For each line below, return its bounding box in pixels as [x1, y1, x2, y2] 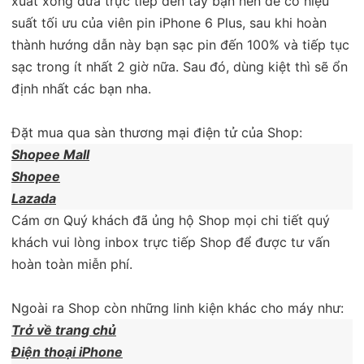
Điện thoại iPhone [11, 343, 123, 360]
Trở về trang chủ [11, 321, 116, 338]
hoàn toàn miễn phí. [11, 255, 132, 272]
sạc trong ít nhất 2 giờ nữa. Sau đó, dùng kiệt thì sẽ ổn [11, 58, 348, 75]
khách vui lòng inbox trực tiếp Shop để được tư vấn [11, 233, 330, 250]
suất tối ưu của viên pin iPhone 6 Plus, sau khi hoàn [11, 14, 327, 31]
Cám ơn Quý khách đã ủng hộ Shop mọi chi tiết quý [11, 211, 330, 228]
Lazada [11, 189, 56, 206]
